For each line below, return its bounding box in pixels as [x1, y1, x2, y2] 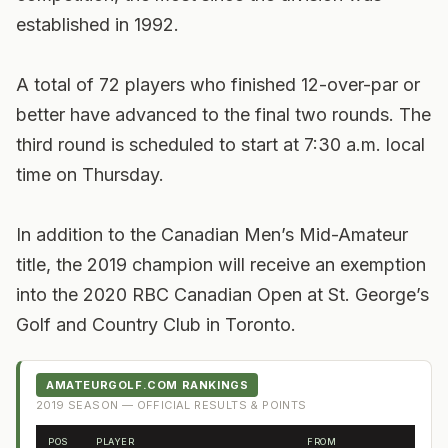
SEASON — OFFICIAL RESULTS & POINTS [64, 398, 307, 412]
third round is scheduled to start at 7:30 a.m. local [16, 134, 425, 155]
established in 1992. [16, 14, 179, 35]
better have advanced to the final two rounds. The [16, 104, 431, 125]
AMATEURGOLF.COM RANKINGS [46, 378, 249, 392]
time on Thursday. [16, 164, 164, 185]
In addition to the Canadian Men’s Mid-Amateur [16, 224, 408, 245]
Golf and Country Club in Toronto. [16, 314, 296, 335]
